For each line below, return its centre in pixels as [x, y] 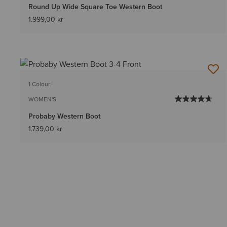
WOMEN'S [42, 99]
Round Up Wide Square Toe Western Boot [95, 7]
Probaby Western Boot [64, 116]
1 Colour [39, 84]
